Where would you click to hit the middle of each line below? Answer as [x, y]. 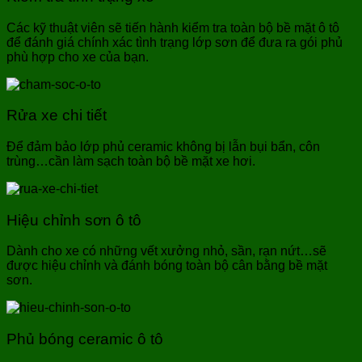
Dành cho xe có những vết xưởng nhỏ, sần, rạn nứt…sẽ [166, 251]
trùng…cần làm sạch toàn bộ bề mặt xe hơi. [133, 161]
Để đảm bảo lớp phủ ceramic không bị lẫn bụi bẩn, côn [163, 147]
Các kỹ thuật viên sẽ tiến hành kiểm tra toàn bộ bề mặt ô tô [173, 27]
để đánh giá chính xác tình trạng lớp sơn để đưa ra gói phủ [175, 42]
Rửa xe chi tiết [59, 116]
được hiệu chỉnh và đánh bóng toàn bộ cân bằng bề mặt [167, 266]
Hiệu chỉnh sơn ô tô [76, 220]
